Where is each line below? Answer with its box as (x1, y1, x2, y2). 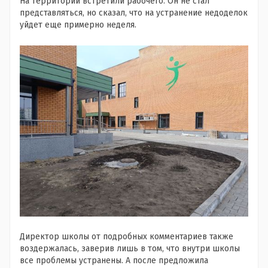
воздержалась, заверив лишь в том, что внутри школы (20, 243, 240, 254)
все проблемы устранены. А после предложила (20, 255, 208, 266)
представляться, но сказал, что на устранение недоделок (20, 7, 248, 18)
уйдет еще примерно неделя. (20, 19, 139, 30)
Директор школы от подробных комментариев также (20, 232, 233, 242)
